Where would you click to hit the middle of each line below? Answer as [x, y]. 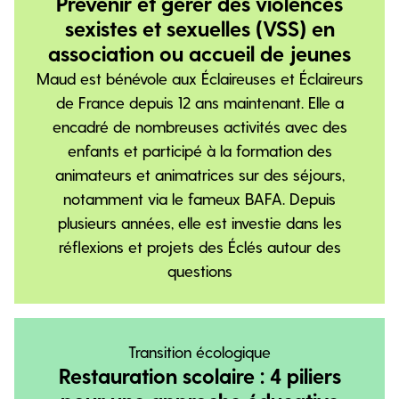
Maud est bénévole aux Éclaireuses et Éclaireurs [199, 78]
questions [199, 270]
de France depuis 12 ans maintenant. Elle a [199, 102]
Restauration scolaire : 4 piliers [199, 375]
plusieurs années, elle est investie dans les [199, 222]
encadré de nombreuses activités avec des [199, 126]
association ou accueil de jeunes [199, 53]
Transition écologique [199, 351]
